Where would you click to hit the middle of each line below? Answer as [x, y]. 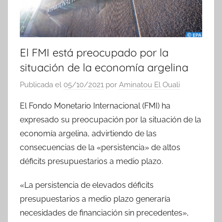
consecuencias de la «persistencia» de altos [100, 148]
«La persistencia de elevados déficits [87, 185]
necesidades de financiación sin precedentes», [104, 213]
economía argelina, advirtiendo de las [88, 134]
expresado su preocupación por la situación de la [111, 120]
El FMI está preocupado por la [94, 52]
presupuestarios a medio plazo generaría [95, 199]
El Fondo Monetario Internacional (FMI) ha [95, 106]
